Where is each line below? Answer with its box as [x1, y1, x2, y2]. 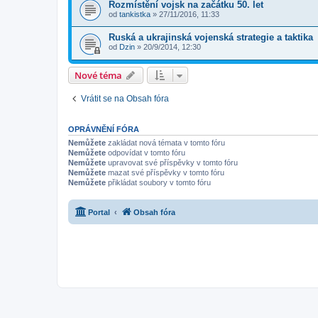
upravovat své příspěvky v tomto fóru [106, 158, 238, 168]
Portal [88, 207, 110, 216]
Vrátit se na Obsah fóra [81, 94, 169, 104]
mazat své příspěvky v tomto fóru [106, 168, 224, 177]
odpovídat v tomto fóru [106, 148, 185, 158]
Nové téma [75, 69, 122, 82]
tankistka [119, 9, 150, 18]
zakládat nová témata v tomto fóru [106, 138, 225, 148]
